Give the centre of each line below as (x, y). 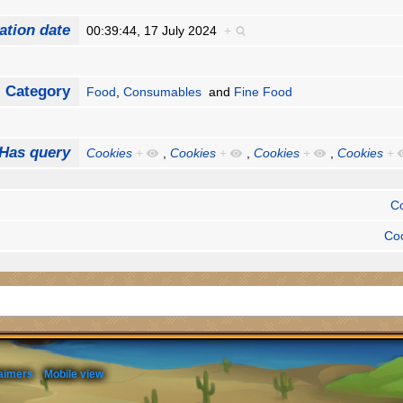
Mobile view (74, 374)
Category (37, 92)
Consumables (163, 92)
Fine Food (264, 92)
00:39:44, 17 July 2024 (156, 31)
